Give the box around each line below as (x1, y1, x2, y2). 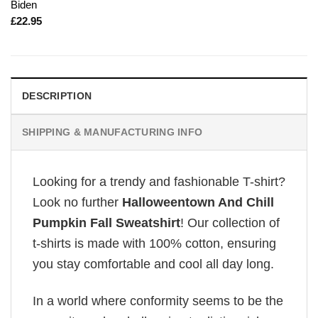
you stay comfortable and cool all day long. (33, 256, 274, 271)
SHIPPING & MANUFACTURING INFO (22, 126, 203, 138)
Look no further (33, 194, 122, 209)
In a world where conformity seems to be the (33, 294, 283, 309)
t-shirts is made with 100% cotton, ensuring (33, 236, 276, 251)
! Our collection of (180, 215, 280, 230)
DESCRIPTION (22, 89, 92, 102)
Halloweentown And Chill (122, 194, 274, 209)
